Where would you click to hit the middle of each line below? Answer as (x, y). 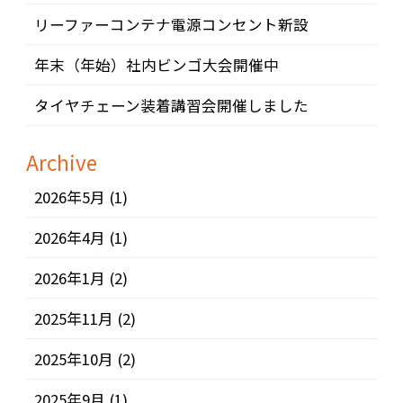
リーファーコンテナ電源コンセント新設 (172, 25)
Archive (62, 161)
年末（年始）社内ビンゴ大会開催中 (157, 65)
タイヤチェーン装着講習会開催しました (172, 106)
